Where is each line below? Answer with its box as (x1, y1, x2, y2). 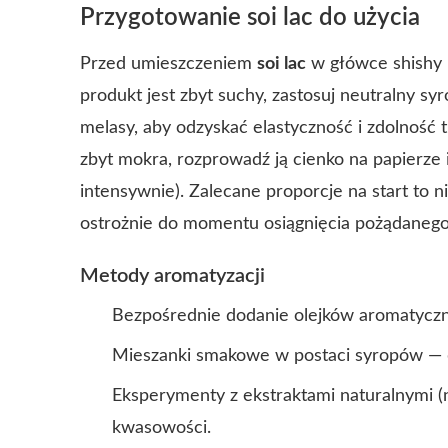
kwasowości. (112, 419, 211, 437)
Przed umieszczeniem (80, 55, 257, 73)
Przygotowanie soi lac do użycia (80, 6, 420, 30)
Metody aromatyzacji (80, 266, 265, 286)
